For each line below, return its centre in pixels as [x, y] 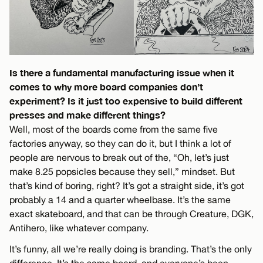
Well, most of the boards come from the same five [114, 129]
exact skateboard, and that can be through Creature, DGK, [131, 213]
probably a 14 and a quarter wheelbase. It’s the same [120, 199]
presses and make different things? [87, 114]
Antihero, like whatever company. [79, 227]
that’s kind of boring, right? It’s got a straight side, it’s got [127, 185]
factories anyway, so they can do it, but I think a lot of [120, 143]
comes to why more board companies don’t [106, 86]
